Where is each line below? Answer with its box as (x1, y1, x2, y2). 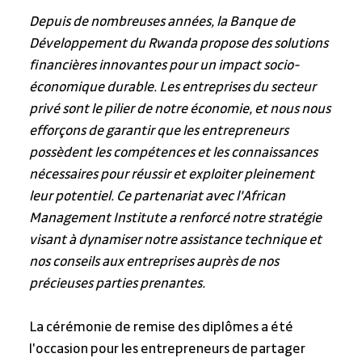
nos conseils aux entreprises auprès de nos (28, 255, 281, 270)
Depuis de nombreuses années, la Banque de (28, 15, 297, 30)
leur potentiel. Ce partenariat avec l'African (28, 189, 288, 204)
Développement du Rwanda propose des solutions (28, 36, 330, 52)
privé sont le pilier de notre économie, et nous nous (28, 102, 333, 117)
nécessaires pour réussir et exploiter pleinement (28, 167, 317, 183)
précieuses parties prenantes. (28, 276, 205, 292)
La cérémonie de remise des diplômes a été (28, 320, 296, 335)
